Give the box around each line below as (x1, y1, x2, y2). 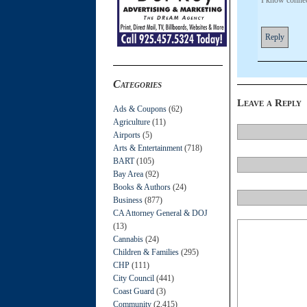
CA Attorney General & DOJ (113, 208, 208, 218)
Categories (113, 77, 162, 90)
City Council (113, 273, 154, 283)
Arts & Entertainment (113, 143, 182, 153)
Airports (113, 130, 140, 140)
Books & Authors (113, 182, 171, 192)
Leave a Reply (237, 97, 302, 108)
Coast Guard (113, 286, 154, 296)
